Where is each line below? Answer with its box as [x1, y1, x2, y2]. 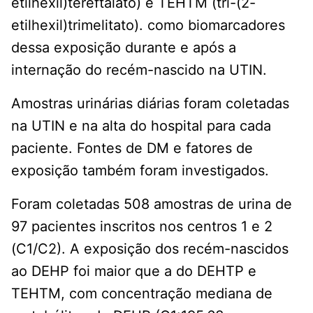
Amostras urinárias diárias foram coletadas [11, 94, 289, 112]
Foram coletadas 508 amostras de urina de [11, 195, 292, 212]
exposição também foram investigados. [11, 161, 269, 179]
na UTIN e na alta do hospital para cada [11, 117, 271, 134]
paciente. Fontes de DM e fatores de [11, 139, 253, 156]
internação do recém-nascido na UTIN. [11, 61, 267, 78]
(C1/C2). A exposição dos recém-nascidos [11, 240, 289, 257]
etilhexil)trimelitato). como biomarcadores [11, 16, 285, 34]
